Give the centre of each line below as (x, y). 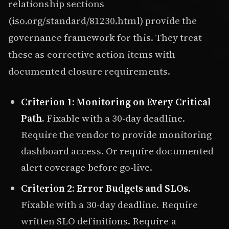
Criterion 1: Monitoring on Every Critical (116, 101)
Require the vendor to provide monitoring (116, 134)
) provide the (168, 21)
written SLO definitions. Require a (98, 221)
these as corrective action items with (92, 54)
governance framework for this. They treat (105, 38)
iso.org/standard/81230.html (76, 21)
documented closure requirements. (89, 71)
